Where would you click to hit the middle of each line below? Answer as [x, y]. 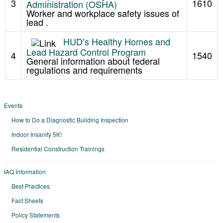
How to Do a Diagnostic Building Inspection [70, 119]
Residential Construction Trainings [58, 148]
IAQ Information [25, 171]
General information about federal [93, 60]
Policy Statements [36, 215]
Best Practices [31, 186]
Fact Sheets [27, 200]
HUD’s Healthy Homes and [117, 41]
